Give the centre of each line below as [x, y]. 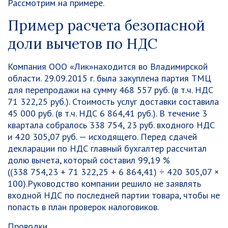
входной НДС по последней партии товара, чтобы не [114, 195]
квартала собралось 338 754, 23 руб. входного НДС [111, 125]
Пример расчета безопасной [106, 25]
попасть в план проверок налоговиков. [83, 207]
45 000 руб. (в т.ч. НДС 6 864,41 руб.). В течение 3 [107, 113]
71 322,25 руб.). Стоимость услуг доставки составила [113, 102]
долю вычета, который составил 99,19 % [89, 160]
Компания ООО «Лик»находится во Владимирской [108, 66]
